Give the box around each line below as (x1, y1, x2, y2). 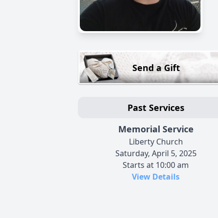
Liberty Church (128, 136, 183, 147)
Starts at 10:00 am (123, 159, 189, 170)
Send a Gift (132, 62, 180, 74)
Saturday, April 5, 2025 (115, 147, 197, 159)
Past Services (127, 101, 184, 113)
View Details (132, 171, 180, 182)
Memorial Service (118, 123, 194, 135)
